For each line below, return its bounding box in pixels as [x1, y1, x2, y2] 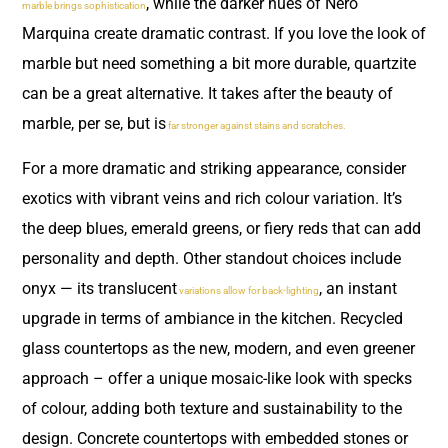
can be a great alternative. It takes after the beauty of [22, 84, 393, 104]
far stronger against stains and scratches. [166, 120, 346, 132]
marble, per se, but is [22, 114, 166, 134]
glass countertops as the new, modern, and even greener [22, 338, 415, 358]
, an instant [319, 278, 397, 298]
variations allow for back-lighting [177, 284, 319, 296]
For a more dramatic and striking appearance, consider [22, 158, 406, 178]
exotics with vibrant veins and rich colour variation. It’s [22, 188, 402, 208]
